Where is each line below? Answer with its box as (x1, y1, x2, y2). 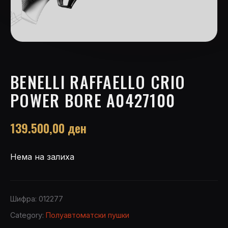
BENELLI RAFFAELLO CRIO (10, 70, 186, 94)
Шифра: (10, 194, 39, 204)
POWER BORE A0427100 (10, 88, 176, 112)
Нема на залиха (10, 152, 74, 162)
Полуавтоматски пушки (46, 211, 129, 220)
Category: (10, 211, 46, 220)
